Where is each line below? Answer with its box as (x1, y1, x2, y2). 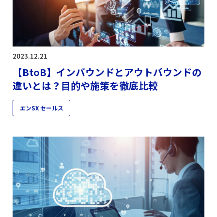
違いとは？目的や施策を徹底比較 (13, 78, 158, 93)
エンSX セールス (19, 104, 63, 112)
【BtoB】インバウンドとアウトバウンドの (13, 65, 202, 79)
